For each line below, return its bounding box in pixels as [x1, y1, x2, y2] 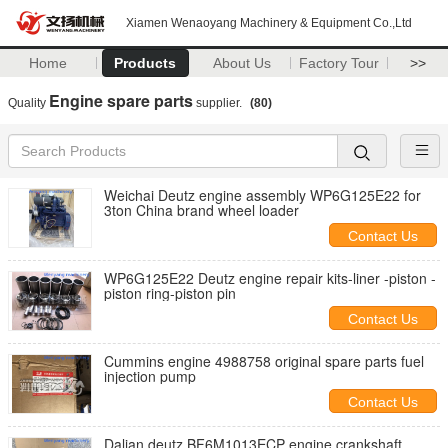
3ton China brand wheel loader [218, 200, 299, 220]
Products [114, 55, 177, 71]
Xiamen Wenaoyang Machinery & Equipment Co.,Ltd [126, 16, 412, 30]
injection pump [104, 366, 196, 386]
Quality [8, 96, 49, 110]
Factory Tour [299, 55, 380, 71]
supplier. [193, 96, 245, 110]
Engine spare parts [49, 89, 193, 112]
